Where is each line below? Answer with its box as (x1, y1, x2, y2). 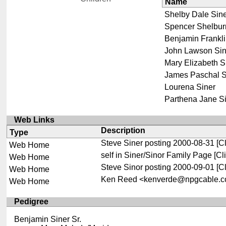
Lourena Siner (164, 82, 215, 91)
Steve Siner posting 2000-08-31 (100, 139, 214, 148)
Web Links (14, 116, 55, 125)
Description (100, 126, 145, 135)
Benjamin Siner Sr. (14, 215, 82, 224)
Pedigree (14, 197, 49, 206)
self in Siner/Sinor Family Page (100, 151, 212, 160)
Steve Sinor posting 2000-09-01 (100, 163, 214, 172)
